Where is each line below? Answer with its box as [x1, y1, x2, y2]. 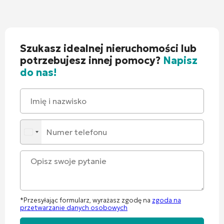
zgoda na [152, 195, 181, 204]
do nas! [20, 65, 56, 79]
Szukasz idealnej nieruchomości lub [20, 41, 196, 55]
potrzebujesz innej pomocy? [20, 53, 163, 67]
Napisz [163, 53, 197, 67]
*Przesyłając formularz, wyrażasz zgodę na [20, 195, 152, 204]
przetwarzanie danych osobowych [20, 203, 127, 212]
